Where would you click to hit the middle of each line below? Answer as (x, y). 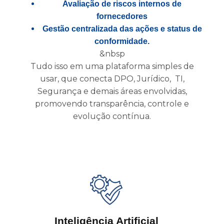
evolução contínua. (112, 116)
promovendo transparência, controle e (112, 103)
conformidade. (122, 41)
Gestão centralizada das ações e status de (122, 28)
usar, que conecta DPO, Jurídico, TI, (112, 78)
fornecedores (122, 16)
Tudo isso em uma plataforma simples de (112, 66)
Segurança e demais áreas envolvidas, (112, 91)
